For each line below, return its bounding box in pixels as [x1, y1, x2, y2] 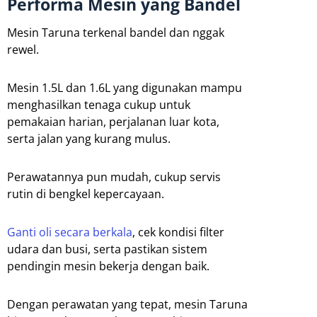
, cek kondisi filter [132, 224, 224, 240]
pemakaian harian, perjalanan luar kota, [7, 113, 219, 129]
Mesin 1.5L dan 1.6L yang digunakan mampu [7, 79, 242, 96]
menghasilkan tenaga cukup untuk [7, 96, 190, 113]
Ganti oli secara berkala [7, 224, 132, 240]
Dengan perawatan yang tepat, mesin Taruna [7, 296, 248, 312]
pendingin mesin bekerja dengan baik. [7, 258, 209, 274]
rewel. [7, 41, 39, 57]
